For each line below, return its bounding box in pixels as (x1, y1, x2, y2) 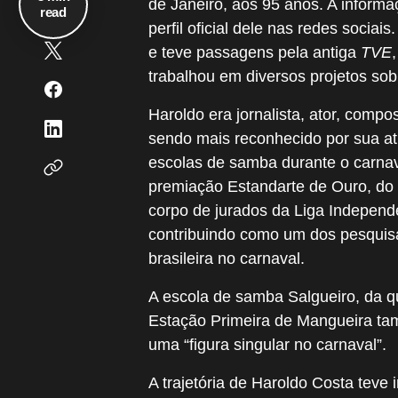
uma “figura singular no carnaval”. (148, 336, 386, 354)
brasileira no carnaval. (148, 250, 305, 267)
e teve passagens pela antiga (148, 44, 361, 61)
